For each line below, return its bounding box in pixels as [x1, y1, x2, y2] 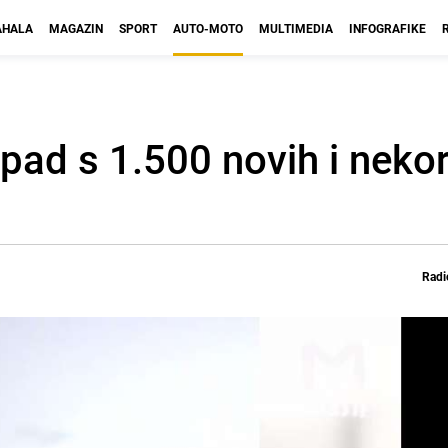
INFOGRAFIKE [349, 20, 426, 36]
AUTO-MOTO [173, 20, 243, 36]
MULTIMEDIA [259, 20, 333, 36]
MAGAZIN [49, 20, 103, 36]
